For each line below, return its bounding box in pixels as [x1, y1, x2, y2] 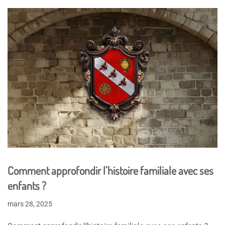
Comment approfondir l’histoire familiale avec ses [8, 163, 213, 178]
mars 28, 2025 [8, 200, 52, 208]
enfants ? [8, 178, 46, 193]
